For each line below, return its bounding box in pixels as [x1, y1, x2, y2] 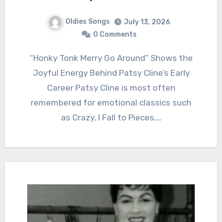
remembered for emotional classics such [31, 97, 191, 108]
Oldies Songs [65, 17, 110, 26]
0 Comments [93, 30, 137, 39]
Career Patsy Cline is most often [47, 82, 175, 93]
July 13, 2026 [123, 17, 170, 26]
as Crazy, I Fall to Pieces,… [60, 112, 162, 122]
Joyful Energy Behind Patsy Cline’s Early [32, 67, 190, 78]
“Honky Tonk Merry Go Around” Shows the [29, 53, 39, 63]
